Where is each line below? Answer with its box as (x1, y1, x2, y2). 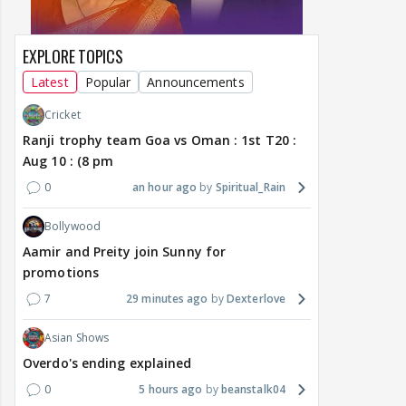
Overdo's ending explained (23, 354, 192, 372)
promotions (23, 264, 99, 282)
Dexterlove (227, 291, 285, 307)
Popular (84, 73, 131, 92)
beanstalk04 (220, 382, 285, 398)
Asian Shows (44, 330, 110, 346)
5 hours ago (139, 382, 203, 398)
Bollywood (44, 218, 101, 235)
